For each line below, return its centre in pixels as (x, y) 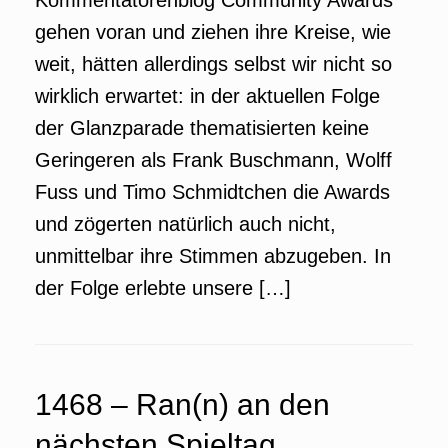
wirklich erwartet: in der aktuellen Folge (207, 96)
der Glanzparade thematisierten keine (202, 128)
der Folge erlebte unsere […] (163, 288)
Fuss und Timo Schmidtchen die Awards (212, 192)
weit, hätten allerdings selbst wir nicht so (213, 64)
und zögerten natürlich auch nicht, (185, 224)
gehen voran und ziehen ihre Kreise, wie (213, 32)
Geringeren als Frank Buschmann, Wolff (213, 160)
